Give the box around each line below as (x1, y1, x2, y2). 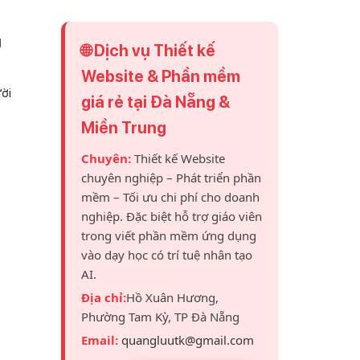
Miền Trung (81, 118, 166, 137)
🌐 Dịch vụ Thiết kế (81, 41, 215, 60)
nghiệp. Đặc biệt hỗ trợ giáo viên (81, 208, 262, 224)
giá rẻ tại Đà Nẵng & (81, 92, 230, 112)
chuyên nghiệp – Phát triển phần (81, 170, 261, 186)
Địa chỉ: (81, 289, 126, 305)
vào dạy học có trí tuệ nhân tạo (81, 247, 252, 263)
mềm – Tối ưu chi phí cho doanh (81, 189, 260, 205)
